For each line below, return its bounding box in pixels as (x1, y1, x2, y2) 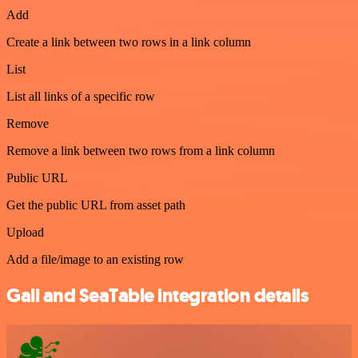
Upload (6, 225, 44, 239)
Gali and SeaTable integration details (6, 282, 309, 308)
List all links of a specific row (6, 89, 155, 103)
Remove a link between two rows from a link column (6, 143, 275, 157)
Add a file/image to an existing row (6, 252, 184, 266)
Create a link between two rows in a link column (6, 34, 251, 49)
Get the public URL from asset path (6, 197, 185, 212)
